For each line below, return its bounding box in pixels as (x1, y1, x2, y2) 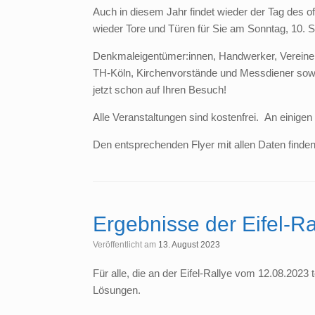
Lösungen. (93, 284, 141, 297)
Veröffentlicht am (98, 240, 158, 250)
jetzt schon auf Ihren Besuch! (93, 84, 226, 96)
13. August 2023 (158, 240, 220, 250)
